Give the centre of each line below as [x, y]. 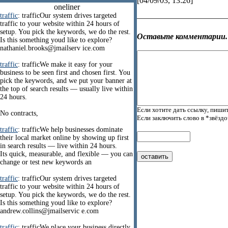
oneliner [67, 7]
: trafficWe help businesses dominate [70, 130]
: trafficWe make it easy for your [65, 64]
